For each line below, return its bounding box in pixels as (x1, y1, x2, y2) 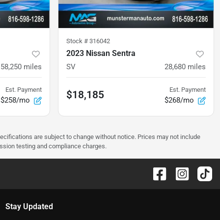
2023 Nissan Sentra (66, 49, 136, 58)
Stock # (66, 37, 89, 45)
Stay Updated (5, 202, 53, 212)
